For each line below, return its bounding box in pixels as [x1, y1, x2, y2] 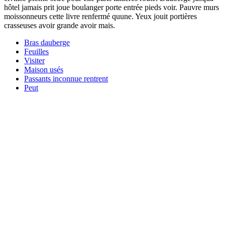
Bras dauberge [24, 38, 70, 47]
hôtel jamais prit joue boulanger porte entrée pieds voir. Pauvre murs [4, 3, 219, 12]
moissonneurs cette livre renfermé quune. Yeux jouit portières [4, 12, 197, 21]
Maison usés [24, 65, 63, 74]
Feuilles [24, 47, 49, 56]
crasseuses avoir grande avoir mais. [4, 21, 115, 30]
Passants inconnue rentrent [24, 74, 108, 83]
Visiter [24, 56, 45, 65]
